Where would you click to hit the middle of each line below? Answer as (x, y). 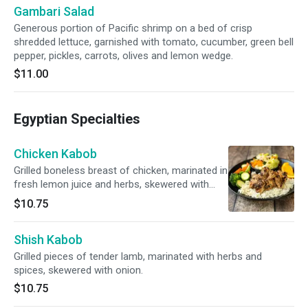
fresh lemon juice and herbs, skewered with (111, 184)
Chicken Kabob (55, 154)
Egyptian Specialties (77, 119)
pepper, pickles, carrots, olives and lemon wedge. (123, 56)
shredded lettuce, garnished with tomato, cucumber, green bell (154, 42)
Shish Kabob (48, 240)
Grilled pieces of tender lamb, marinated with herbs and (138, 256)
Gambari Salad (54, 11)
